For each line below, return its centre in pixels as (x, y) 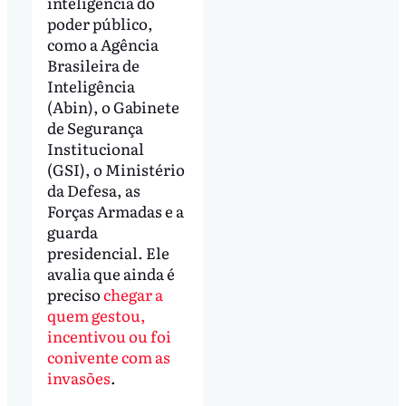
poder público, (100, 24)
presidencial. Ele (108, 253)
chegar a (133, 295)
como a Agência (102, 44)
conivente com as (108, 357)
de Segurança (95, 128)
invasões (78, 378)
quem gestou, (96, 315)
